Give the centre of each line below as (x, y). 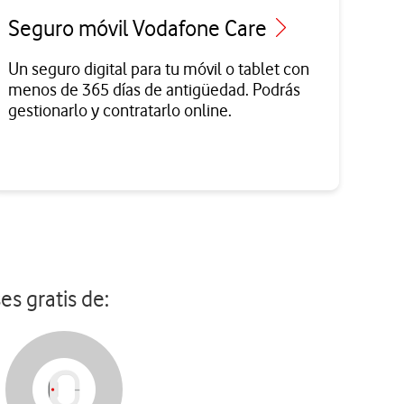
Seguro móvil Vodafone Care (140, 29)
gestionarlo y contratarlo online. (120, 111)
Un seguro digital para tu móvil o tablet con (159, 69)
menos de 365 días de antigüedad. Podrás (155, 90)
